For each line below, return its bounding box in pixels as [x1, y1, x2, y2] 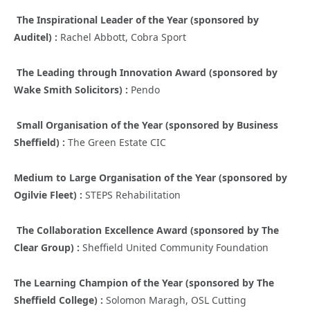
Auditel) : [14, 30, 60, 44]
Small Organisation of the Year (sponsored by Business [17, 118, 278, 131]
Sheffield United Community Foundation [82, 240, 268, 254]
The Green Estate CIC [68, 135, 166, 149]
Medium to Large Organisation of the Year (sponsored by [14, 170, 287, 184]
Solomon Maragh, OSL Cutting [106, 293, 246, 307]
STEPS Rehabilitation [85, 188, 181, 201]
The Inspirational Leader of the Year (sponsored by [17, 12, 259, 26]
